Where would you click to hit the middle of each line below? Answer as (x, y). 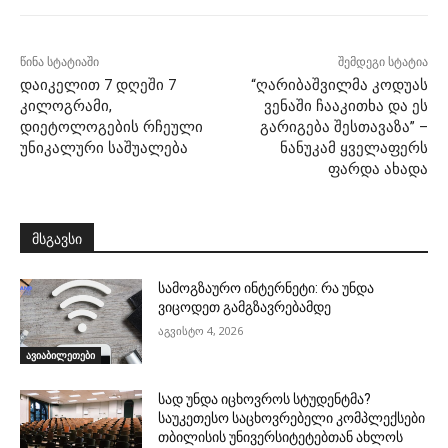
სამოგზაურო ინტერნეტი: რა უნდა (266, 287)
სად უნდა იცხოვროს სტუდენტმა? (265, 399)
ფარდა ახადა (377, 168)
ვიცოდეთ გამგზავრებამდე (245, 306)
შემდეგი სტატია (382, 61)
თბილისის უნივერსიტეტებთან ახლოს (281, 437)
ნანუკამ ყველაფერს (353, 147)
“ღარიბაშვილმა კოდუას (339, 84)
